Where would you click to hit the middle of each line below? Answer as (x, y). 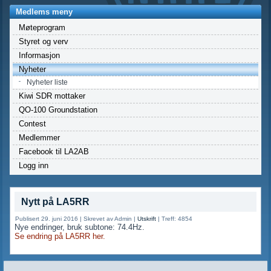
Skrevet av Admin (108, 218)
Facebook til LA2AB (54, 151)
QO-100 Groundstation (58, 109)
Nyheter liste (47, 82)
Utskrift (147, 218)
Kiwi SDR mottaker (52, 96)
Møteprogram (42, 27)
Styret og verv (44, 41)
